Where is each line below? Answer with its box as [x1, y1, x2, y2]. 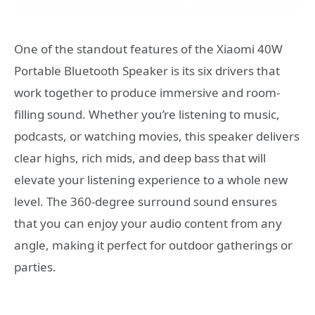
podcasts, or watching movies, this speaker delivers [14, 128, 300, 145]
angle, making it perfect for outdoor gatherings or [14, 237, 292, 254]
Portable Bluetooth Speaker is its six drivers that [14, 63, 280, 79]
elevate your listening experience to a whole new [14, 172, 288, 188]
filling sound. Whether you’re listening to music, [14, 106, 280, 123]
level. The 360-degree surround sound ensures [14, 193, 277, 210]
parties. [14, 259, 56, 276]
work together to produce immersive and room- [14, 84, 280, 101]
